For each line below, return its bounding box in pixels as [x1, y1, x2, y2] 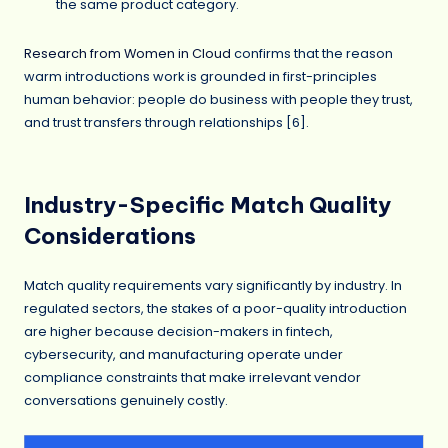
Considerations [24, 221, 196, 250]
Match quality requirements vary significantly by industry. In [24, 277, 402, 295]
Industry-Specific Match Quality [24, 190, 391, 219]
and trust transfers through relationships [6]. [24, 113, 309, 131]
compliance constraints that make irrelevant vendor [24, 369, 361, 387]
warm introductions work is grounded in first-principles [24, 67, 377, 85]
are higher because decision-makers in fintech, [24, 323, 333, 341]
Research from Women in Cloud [24, 44, 231, 62]
